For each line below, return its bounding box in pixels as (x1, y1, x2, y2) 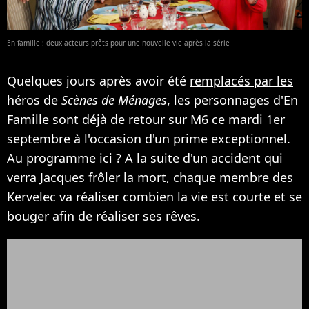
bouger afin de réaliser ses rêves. (7, 207, 200, 224)
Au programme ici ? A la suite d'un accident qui (7, 149, 283, 166)
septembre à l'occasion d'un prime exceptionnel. (7, 130, 290, 147)
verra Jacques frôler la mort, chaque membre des (7, 168, 293, 186)
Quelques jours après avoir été (7, 72, 190, 89)
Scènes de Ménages (61, 91, 167, 108)
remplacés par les (190, 72, 293, 89)
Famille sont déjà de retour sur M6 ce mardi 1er (7, 110, 285, 128)
